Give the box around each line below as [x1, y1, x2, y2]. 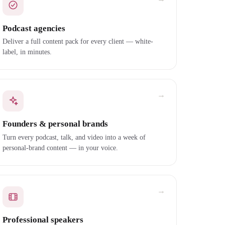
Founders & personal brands [2, 119, 108, 129]
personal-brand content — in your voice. [2, 143, 118, 152]
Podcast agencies [2, 23, 65, 33]
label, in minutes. [2, 48, 52, 56]
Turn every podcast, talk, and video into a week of [2, 133, 146, 141]
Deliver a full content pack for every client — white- [2, 37, 153, 46]
